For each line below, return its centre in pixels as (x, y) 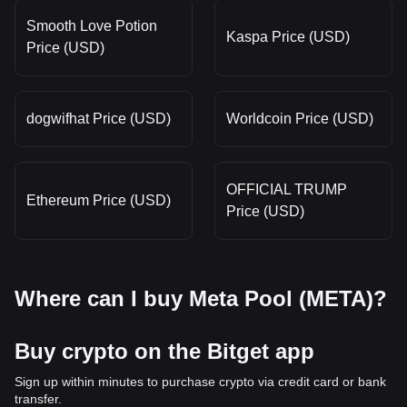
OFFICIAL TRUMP (287, 189)
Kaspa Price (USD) (288, 37)
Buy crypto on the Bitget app (164, 351)
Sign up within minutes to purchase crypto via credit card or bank (200, 382)
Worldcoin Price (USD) (300, 119)
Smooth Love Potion (92, 26)
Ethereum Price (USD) (99, 200)
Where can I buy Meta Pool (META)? (201, 298)
